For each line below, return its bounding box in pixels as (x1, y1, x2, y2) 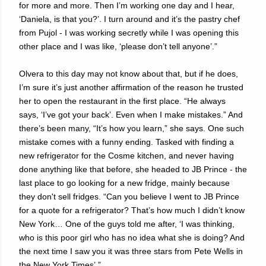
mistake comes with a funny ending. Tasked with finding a (19, 137, 234, 147)
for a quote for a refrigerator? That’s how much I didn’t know (19, 205, 245, 215)
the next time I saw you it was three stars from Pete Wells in (19, 246, 243, 256)
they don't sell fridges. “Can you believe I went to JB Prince (19, 191, 239, 201)
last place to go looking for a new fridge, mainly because (19, 178, 230, 188)
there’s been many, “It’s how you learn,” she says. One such (19, 123, 244, 133)
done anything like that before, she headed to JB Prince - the (19, 164, 247, 174)
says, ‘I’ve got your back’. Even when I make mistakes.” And (19, 109, 243, 119)
